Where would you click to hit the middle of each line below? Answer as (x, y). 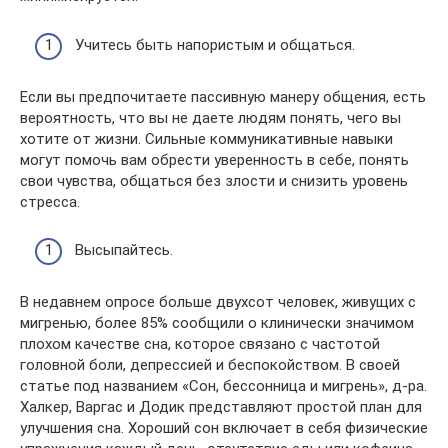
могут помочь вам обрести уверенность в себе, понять (214, 159)
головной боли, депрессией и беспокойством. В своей (210, 365)
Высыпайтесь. (124, 250)
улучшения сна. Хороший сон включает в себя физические (224, 428)
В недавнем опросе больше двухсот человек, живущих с (218, 302)
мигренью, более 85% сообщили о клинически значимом (217, 323)
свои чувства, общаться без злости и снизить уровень (214, 180)
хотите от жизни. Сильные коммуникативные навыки (206, 138)
